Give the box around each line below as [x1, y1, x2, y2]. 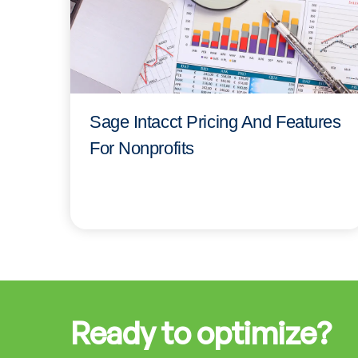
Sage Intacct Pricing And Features [89, 111, 341, 132]
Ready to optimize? [70, 314, 332, 352]
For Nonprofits [89, 137, 194, 158]
